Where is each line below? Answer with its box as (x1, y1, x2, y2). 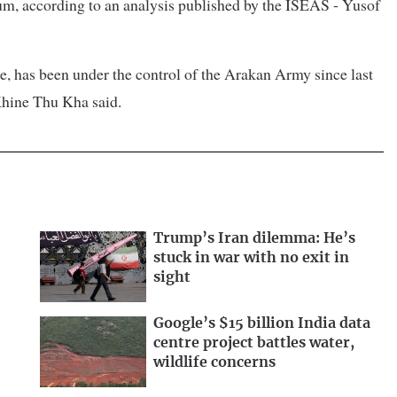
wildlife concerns (153, 354, 276, 370)
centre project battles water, (153, 335, 354, 350)
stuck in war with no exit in (153, 250, 349, 265)
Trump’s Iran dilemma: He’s (153, 230, 355, 245)
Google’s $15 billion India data (153, 315, 370, 331)
